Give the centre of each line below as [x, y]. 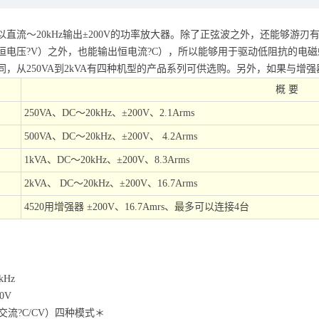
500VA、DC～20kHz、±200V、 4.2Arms [111, 136]
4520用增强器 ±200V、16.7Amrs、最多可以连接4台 [137, 207]
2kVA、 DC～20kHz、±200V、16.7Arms [111, 183]
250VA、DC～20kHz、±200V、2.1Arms [109, 113]
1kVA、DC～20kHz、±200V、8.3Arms [107, 160]
